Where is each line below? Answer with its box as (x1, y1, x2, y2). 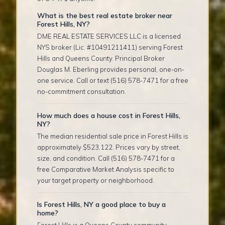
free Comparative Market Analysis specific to (37, 165, 174, 173)
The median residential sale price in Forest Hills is (37, 132, 188, 140)
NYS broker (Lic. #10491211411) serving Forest (37, 43, 183, 51)
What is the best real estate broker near (37, 11, 172, 20)
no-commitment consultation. (37, 87, 126, 95)
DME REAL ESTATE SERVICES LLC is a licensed (37, 32, 181, 40)
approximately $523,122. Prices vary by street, (37, 143, 180, 151)
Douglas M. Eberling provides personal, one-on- (37, 65, 184, 73)
